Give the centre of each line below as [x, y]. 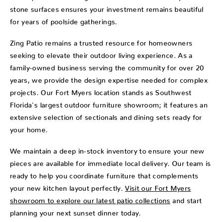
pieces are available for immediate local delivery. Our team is [111, 162]
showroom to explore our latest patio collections [90, 199]
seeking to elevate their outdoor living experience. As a [101, 54]
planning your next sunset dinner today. [76, 211]
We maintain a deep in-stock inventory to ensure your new [107, 149]
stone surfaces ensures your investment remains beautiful [107, 8]
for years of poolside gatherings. [64, 20]
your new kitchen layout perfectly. [68, 187]
